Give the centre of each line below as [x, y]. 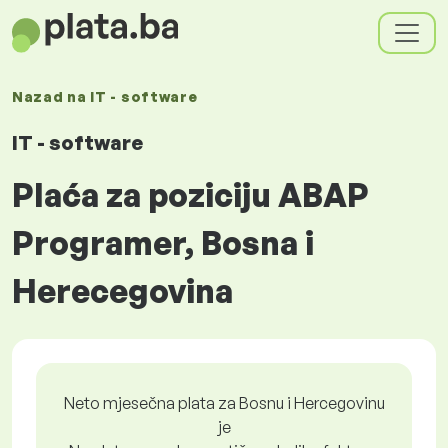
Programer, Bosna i [163, 243]
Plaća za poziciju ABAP [190, 195]
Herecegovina [122, 291]
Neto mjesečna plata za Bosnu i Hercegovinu [224, 403]
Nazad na [51, 96]
